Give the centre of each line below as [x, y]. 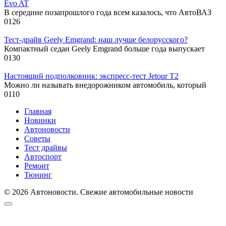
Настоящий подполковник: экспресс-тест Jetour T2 [91, 76]
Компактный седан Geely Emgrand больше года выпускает [104, 49]
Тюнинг [38, 175]
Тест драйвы [46, 148]
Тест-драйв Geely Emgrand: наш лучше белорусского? [96, 40]
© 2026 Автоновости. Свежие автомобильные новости [99, 192]
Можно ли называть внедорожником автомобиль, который [105, 85]
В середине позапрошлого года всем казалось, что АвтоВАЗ [108, 13]
